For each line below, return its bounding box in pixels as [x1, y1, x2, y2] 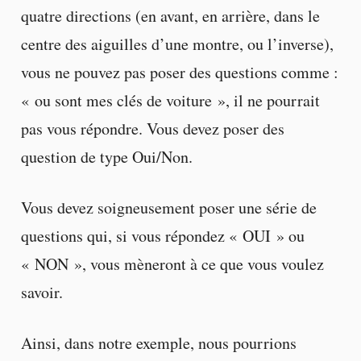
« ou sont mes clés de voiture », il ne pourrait [20, 89, 320, 112]
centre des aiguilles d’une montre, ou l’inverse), [20, 33, 334, 56]
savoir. [20, 281, 63, 304]
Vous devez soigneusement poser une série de [20, 197, 317, 219]
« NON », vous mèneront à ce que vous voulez [20, 253, 324, 276]
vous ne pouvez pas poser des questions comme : [20, 61, 338, 84]
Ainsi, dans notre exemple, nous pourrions [20, 332, 297, 355]
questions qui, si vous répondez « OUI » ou [20, 225, 305, 247]
